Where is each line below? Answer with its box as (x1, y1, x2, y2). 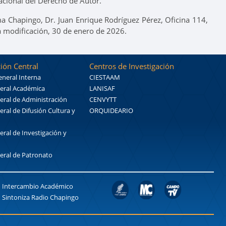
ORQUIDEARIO (89, 105, 133, 115)
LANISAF (89, 83, 115, 93)
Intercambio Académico (2, 181, 73, 191)
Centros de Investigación (89, 61, 174, 71)
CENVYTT (89, 94, 117, 104)
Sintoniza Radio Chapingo (2, 192, 79, 202)
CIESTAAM (89, 72, 120, 82)
